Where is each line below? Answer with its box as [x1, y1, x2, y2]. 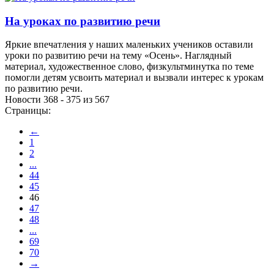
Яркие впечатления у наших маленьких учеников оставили [5, 39, 253, 50]
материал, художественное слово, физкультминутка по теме [5, 61, 254, 72]
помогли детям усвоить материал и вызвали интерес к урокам [5, 72, 264, 83]
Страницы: [5, 105, 51, 116]
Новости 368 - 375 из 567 [5, 94, 109, 105]
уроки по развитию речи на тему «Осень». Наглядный [5, 50, 232, 61]
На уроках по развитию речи [5, 14, 160, 28]
